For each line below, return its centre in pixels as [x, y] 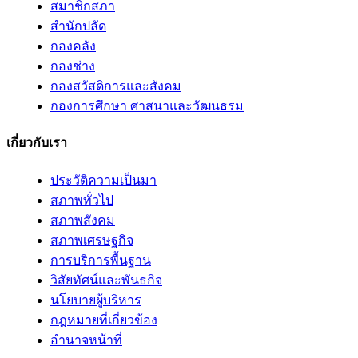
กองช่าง [73, 66]
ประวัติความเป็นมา [103, 180]
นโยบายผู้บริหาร [96, 300]
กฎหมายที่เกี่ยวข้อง [104, 320]
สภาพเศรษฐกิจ [92, 240]
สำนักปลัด [78, 26]
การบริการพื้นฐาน [101, 260]
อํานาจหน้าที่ [86, 340]
